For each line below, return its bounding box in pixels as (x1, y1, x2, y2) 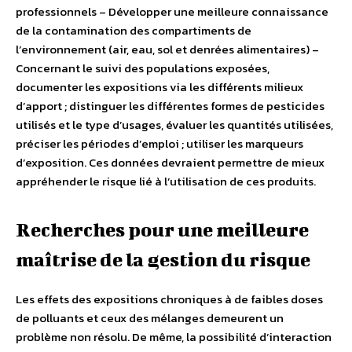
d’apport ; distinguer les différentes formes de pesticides (16, 97, 324, 115)
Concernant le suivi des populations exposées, (16, 59, 269, 78)
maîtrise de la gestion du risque (16, 248, 310, 271)
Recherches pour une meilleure (16, 218, 309, 241)
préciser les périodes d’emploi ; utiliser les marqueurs (16, 134, 303, 153)
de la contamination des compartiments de (16, 21, 251, 40)
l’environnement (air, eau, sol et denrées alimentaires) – (16, 40, 319, 59)
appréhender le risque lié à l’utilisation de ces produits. (16, 172, 316, 191)
